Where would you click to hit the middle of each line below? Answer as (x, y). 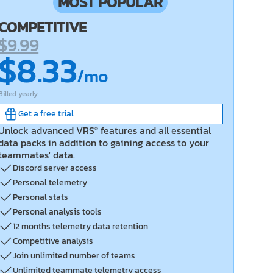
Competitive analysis (53, 241)
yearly (28, 94)
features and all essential (154, 130)
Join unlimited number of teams (74, 256)
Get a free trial (46, 114)
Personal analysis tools (57, 212)
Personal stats (40, 197)
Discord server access (55, 168)
